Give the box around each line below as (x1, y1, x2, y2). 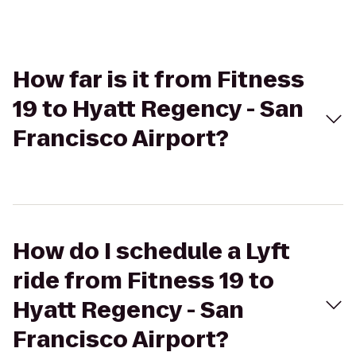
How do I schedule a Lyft (13, 236, 290, 267)
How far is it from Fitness (13, 64, 304, 95)
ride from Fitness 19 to (13, 265, 274, 296)
